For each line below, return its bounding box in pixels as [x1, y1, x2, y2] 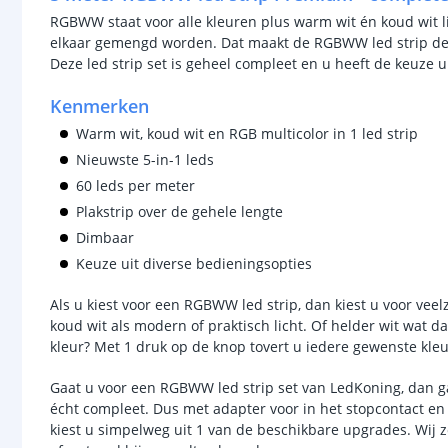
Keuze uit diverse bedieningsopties [76, 254, 312, 273]
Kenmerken [50, 94, 149, 118]
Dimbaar [76, 228, 134, 247]
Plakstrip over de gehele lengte [76, 202, 283, 221]
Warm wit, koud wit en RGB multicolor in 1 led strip [76, 124, 418, 143]
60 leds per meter [76, 176, 195, 195]
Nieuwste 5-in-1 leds [76, 150, 214, 169]
